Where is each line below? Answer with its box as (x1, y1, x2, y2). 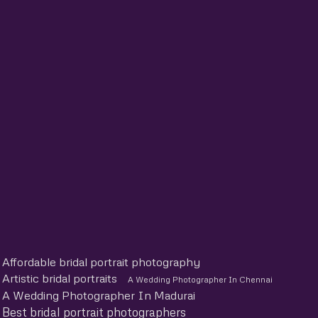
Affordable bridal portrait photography (2, 254, 200, 269)
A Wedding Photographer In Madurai (2, 287, 195, 302)
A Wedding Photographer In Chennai (128, 273, 273, 285)
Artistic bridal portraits (2, 270, 117, 285)
